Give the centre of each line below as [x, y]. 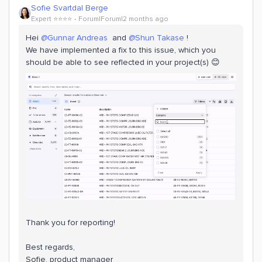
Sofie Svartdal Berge [70, 8]
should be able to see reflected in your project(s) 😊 [124, 62]
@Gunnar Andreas [74, 38]
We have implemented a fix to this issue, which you [121, 50]
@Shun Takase [156, 38]
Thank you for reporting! [70, 222]
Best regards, [51, 247]
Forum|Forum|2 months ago [123, 19]
